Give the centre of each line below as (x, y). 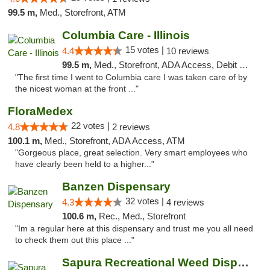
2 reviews (131, 127)
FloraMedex (40, 111)
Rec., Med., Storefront (142, 216)
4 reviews (185, 202)
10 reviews (187, 51)
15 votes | (146, 50)
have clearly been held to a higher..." (85, 164)
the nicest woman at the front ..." (77, 89)
